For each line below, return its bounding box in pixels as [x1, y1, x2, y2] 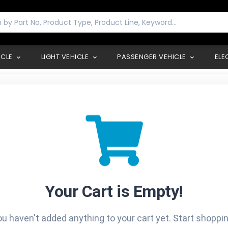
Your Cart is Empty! [45, 182, 183, 201]
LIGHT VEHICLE [41, 52, 91, 62]
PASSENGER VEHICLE [117, 52, 188, 62]
